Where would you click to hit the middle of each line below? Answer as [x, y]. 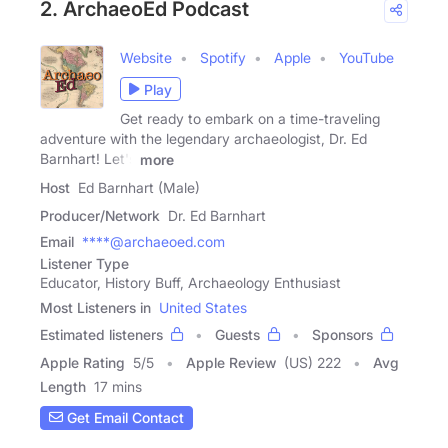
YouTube [366, 58]
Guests [237, 334]
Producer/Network [100, 215]
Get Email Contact [123, 418]
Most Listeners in [95, 307]
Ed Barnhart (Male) [139, 187]
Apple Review [231, 362]
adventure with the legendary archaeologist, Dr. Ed [203, 139]
